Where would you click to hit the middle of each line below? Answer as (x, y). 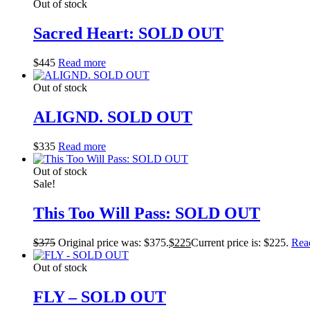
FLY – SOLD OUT (100, 297)
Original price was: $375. (113, 242)
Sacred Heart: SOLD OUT (128, 34)
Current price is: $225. (240, 242)
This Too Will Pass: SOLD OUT (147, 213)
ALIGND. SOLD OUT (113, 117)
